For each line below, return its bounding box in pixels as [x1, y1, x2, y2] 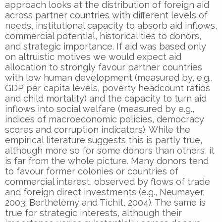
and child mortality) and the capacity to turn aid [5, 93, 207, 104]
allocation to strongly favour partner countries [5, 61, 202, 72]
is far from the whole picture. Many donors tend [5, 155, 209, 166]
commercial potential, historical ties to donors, [5, 30, 201, 41]
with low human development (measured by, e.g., [5, 72, 213, 83]
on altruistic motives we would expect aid [5, 51, 181, 62]
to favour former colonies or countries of [5, 166, 178, 176]
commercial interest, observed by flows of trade [5, 176, 210, 187]
